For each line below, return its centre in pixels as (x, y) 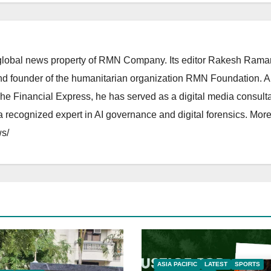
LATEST (216, 264)
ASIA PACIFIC (177, 264)
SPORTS (247, 264)
